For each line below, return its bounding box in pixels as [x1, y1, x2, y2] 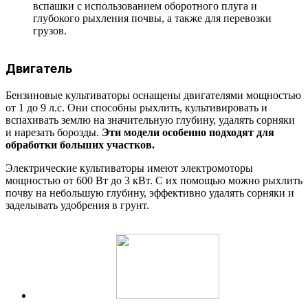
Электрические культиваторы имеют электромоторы [5, 162, 253, 174]
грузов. [33, 25, 67, 37]
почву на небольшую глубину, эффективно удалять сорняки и [5, 186, 294, 199]
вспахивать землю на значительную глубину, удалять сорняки [5, 113, 295, 126]
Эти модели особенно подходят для [102, 126, 274, 138]
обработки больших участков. [5, 138, 155, 151]
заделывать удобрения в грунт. [5, 199, 149, 211]
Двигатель [5, 60, 72, 76]
